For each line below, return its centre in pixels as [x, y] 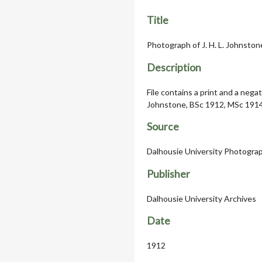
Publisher [168, 174]
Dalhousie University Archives [201, 198]
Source [163, 127]
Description [174, 67]
